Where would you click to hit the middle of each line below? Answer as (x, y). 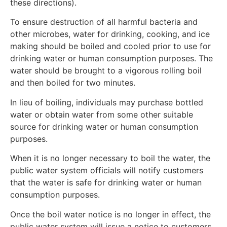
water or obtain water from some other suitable (102, 114)
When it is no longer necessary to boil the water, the (110, 158)
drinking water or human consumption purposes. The (111, 59)
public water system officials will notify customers (107, 171)
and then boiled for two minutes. (73, 83)
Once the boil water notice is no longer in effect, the (110, 214)
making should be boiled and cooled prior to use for (110, 46)
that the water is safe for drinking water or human (106, 183)
